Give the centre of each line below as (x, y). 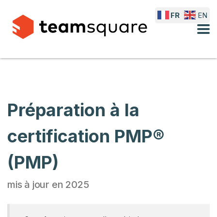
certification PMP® (86, 136)
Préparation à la (73, 110)
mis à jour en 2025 (48, 185)
